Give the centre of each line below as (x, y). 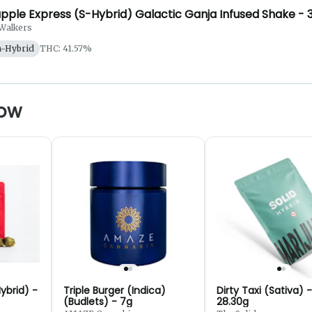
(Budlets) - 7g (98, 302)
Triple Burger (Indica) (115, 291)
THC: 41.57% (66, 49)
